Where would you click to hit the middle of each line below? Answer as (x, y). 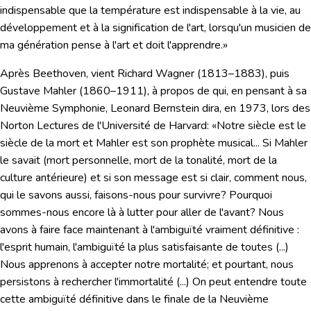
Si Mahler (285, 143)
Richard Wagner (156, 74)
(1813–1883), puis (242, 74)
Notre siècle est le (261, 126)
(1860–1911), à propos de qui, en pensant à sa (192, 91)
